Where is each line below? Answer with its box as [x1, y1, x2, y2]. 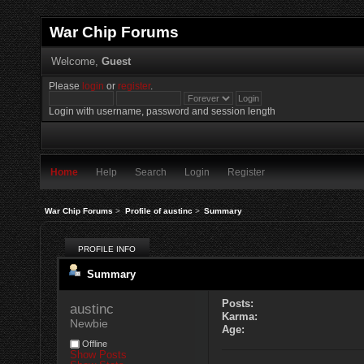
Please [49, 80, 83, 92]
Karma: [221, 310, 258, 323]
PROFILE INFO [78, 245, 136, 254]
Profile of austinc [124, 206, 193, 215]
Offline [79, 339, 107, 349]
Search [135, 167, 167, 178]
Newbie [69, 317, 108, 331]
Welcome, [50, 54, 102, 67]
